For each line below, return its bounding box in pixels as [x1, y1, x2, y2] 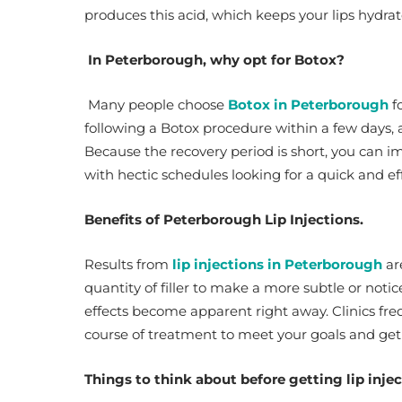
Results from [84, 256, 172, 273]
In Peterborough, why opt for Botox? [84, 51, 345, 68]
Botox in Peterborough [228, 96, 389, 113]
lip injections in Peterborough [172, 256, 382, 273]
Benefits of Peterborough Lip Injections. [84, 211, 363, 228]
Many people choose [84, 96, 228, 113]
